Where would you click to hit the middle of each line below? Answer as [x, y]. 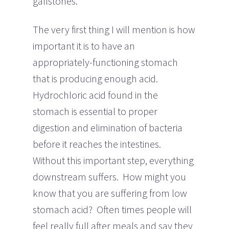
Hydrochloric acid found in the [95, 95]
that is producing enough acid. [96, 78]
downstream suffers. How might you [109, 176]
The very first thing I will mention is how [114, 29]
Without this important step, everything [113, 160]
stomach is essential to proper [95, 111]
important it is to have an [84, 45]
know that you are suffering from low [110, 193]
